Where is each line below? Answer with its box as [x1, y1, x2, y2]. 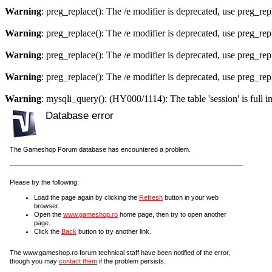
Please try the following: [10, 178, 79, 186]
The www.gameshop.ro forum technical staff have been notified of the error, [10, 249, 230, 256]
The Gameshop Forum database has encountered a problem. [10, 146, 191, 153]
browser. [34, 202, 59, 209]
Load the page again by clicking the [34, 193, 139, 201]
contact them [59, 257, 97, 265]
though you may [10, 257, 59, 265]
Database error [46, 109, 114, 121]
